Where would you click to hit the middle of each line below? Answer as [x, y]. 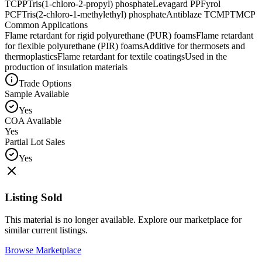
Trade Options [45, 83]
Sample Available [37, 94]
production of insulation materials [66, 67]
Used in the [206, 56]
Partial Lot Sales [35, 142]
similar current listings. [46, 230]
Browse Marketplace [43, 250]
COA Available [33, 120]
